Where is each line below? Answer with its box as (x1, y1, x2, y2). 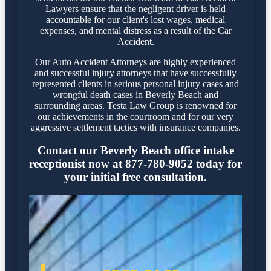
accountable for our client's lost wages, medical (46, 14, 225, 25)
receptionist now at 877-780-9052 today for (29, 157, 242, 171)
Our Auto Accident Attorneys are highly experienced (35, 56, 236, 67)
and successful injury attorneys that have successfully (34, 67, 237, 78)
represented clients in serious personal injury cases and (32, 78, 239, 89)
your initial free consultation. (64, 171, 207, 184)
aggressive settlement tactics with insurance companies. (30, 122, 241, 132)
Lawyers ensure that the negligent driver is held (45, 3, 226, 14)
